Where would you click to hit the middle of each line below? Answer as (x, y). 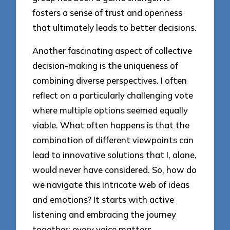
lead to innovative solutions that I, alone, (115, 155)
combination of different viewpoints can (113, 140)
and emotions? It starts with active (103, 199)
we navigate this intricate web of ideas (111, 184)
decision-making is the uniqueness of (106, 65)
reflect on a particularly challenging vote (113, 95)
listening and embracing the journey (104, 214)
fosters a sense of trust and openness (108, 13)
